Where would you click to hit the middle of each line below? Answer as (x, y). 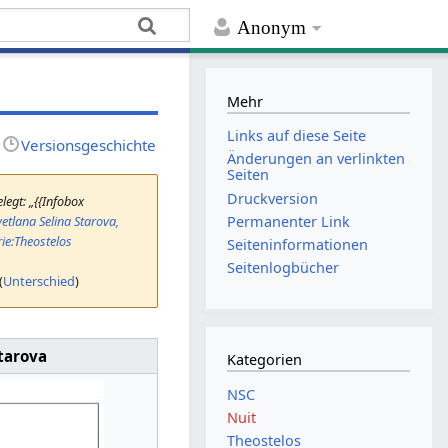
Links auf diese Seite (297, 136)
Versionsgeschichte (89, 144)
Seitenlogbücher (283, 268)
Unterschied (39, 280)
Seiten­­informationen (298, 244)
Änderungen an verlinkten (316, 159)
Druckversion (273, 198)
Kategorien (265, 360)
